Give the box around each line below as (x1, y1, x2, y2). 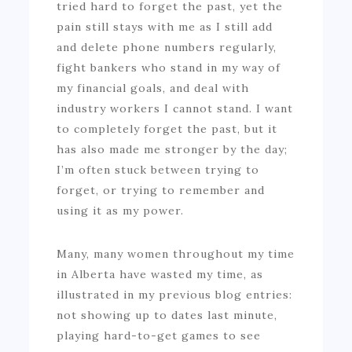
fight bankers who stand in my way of (57, 60, 281, 75)
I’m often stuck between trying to (57, 162, 260, 177)
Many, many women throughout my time (57, 246, 295, 261)
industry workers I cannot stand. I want (57, 101, 294, 115)
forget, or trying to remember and (57, 182, 266, 197)
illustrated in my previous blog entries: (57, 287, 293, 302)
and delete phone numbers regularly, (57, 39, 277, 54)
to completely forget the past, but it (57, 121, 278, 136)
